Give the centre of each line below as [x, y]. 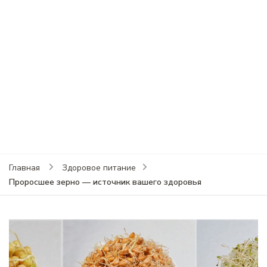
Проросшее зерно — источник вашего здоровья [105, 182]
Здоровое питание [99, 167]
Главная [24, 167]
